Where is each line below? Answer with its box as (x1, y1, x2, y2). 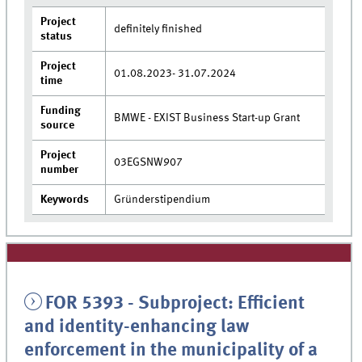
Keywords (40, 193, 90, 205)
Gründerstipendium (114, 193, 211, 205)
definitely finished (114, 23, 203, 35)
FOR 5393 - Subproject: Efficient (44, 294, 305, 313)
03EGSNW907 (114, 156, 183, 168)
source (40, 119, 75, 131)
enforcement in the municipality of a (24, 341, 318, 360)
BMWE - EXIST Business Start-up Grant (114, 112, 301, 124)
